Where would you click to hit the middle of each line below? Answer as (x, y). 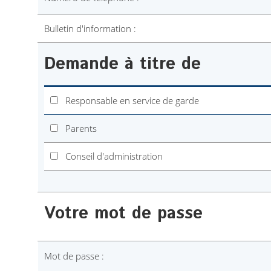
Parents (77, 128)
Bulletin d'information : (90, 28)
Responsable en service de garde (129, 100)
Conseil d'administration (110, 156)
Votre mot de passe (123, 214)
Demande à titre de (122, 64)
